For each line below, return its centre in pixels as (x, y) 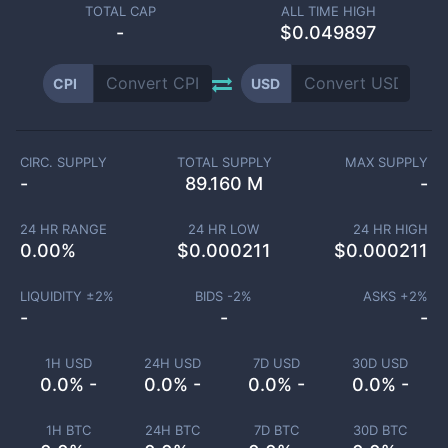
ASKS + (386, 296)
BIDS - (214, 296)
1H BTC (68, 430)
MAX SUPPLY (387, 162)
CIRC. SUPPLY (63, 162)
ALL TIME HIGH (328, 11)
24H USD (172, 363)
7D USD (276, 363)
